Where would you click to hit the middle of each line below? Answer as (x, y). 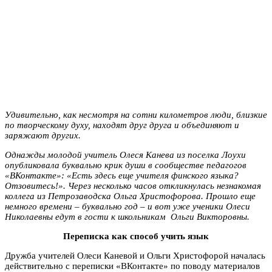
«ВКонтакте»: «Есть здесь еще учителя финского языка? (122, 175)
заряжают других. (43, 135)
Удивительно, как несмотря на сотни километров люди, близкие (136, 114)
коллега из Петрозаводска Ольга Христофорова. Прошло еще (130, 196)
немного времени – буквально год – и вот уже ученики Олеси (127, 206)
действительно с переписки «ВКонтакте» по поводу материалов (132, 266)
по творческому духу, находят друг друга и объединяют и (122, 125)
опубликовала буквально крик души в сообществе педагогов (126, 165)
